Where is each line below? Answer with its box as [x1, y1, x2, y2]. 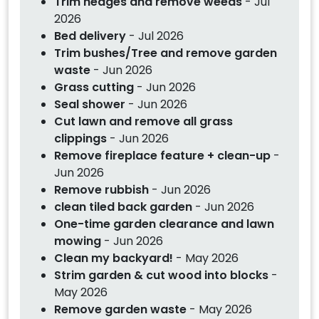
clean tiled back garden [54, 198, 192, 215]
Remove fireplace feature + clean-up [54, 147, 273, 164]
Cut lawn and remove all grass [54, 113, 233, 130]
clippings [54, 130, 107, 147]
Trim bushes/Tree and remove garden [54, 44, 277, 61]
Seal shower [54, 95, 125, 113]
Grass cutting [54, 78, 137, 95]
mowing [54, 232, 101, 249]
